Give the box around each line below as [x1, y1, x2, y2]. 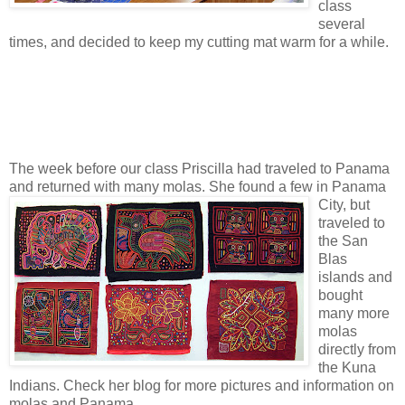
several [318, 15, 365, 32]
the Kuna [318, 359, 376, 375]
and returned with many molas [9, 178, 202, 194]
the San [318, 232, 368, 249]
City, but [318, 196, 370, 212]
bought [318, 287, 363, 303]
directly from [318, 341, 396, 357]
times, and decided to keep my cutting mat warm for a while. [9, 33, 389, 50]
